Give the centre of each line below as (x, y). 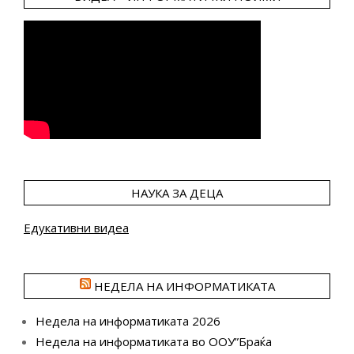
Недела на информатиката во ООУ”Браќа (154, 342)
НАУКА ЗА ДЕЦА (177, 193)
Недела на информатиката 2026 (128, 321)
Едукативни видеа (76, 228)
